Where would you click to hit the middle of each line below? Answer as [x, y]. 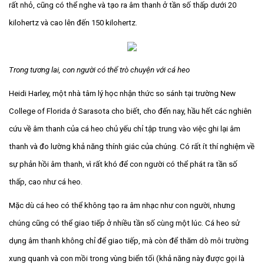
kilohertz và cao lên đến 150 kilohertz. [73, 22]
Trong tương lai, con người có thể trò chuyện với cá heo [99, 70]
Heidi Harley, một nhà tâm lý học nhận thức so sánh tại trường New [122, 93]
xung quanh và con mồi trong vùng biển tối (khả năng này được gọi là [127, 258]
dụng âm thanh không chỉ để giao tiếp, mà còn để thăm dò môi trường [129, 240]
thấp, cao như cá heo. [46, 181]
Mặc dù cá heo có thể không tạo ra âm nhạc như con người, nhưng [122, 205]
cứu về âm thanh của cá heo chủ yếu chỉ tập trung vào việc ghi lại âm [125, 128]
